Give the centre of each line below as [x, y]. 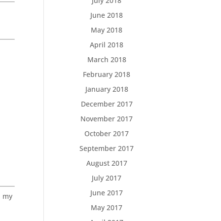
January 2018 [107, 89]
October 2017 [107, 133]
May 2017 [107, 207]
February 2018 [107, 74]
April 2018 [107, 45]
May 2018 [107, 30]
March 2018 [107, 59]
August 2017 [107, 163]
